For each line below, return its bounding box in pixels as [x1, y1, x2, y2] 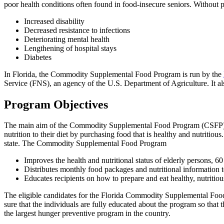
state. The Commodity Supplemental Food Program [4, 139, 166, 148]
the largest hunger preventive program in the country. [4, 209, 170, 218]
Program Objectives [4, 97, 108, 111]
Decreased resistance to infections [24, 25, 130, 34]
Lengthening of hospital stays [24, 43, 116, 52]
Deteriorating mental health [24, 34, 109, 43]
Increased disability [24, 16, 84, 25]
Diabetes [24, 52, 51, 61]
